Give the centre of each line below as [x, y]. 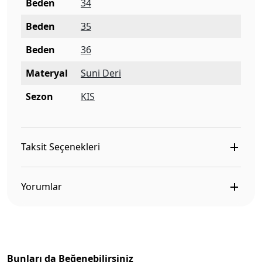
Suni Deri [101, 73]
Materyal [47, 73]
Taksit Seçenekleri [61, 147]
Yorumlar [42, 187]
